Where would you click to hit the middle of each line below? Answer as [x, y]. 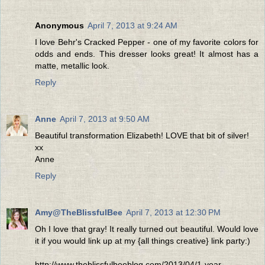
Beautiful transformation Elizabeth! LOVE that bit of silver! [142, 135]
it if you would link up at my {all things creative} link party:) [143, 240]
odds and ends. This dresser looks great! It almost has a [147, 54]
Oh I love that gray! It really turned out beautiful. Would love [147, 229]
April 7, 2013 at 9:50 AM [105, 119]
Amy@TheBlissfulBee [79, 212]
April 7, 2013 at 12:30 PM [173, 212]
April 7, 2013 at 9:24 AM [132, 25]
